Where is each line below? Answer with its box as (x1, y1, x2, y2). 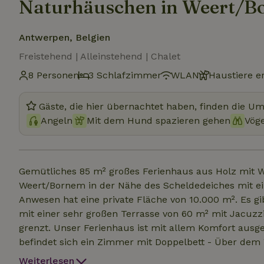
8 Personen (28, 70, 79, 81)
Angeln (41, 115, 72, 126)
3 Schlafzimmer (88, 70, 161, 81)
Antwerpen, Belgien (19, 32, 110, 43)
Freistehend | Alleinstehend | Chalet (19, 51, 180, 62)
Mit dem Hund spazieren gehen (87, 115, 230, 126)
